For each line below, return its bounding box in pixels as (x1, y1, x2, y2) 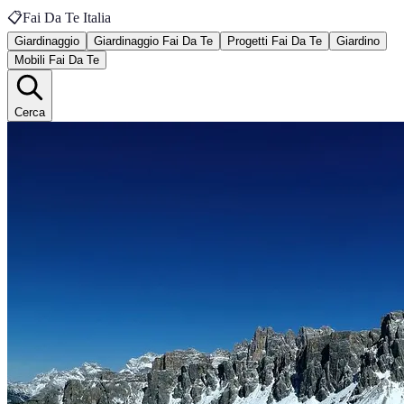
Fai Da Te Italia (23, 10, 111, 25)
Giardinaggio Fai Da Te (94, 34, 213, 48)
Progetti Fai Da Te (227, 34, 322, 48)
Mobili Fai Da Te (14, 53, 99, 67)
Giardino (336, 34, 380, 48)
